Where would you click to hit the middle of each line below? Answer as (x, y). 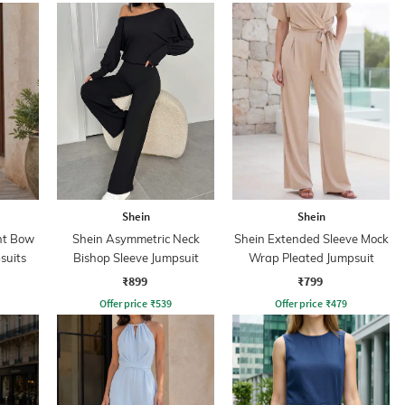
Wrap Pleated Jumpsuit (311, 257)
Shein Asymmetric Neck (136, 238)
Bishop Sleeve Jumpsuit (136, 257)
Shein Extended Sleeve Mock (311, 238)
